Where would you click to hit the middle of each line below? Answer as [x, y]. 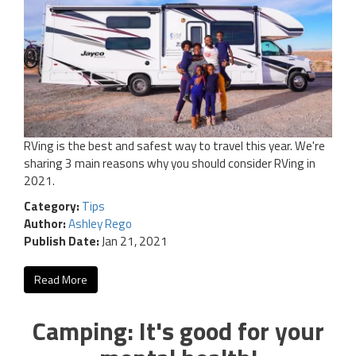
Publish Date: [62, 241]
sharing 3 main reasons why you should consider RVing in [170, 163]
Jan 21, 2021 [133, 241]
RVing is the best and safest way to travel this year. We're [174, 145]
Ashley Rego [100, 223]
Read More [61, 279]
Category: [53, 206]
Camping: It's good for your [178, 330]
